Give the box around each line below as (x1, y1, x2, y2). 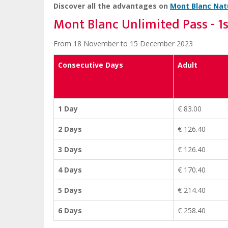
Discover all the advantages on (53, 1, 170, 11)
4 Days (58, 165, 82, 175)
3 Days (58, 145, 82, 155)
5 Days (58, 185, 82, 195)
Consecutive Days (58, 60, 123, 70)
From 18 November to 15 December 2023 (53, 39, 193, 49)
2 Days (58, 124, 82, 134)
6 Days (58, 206, 82, 216)
